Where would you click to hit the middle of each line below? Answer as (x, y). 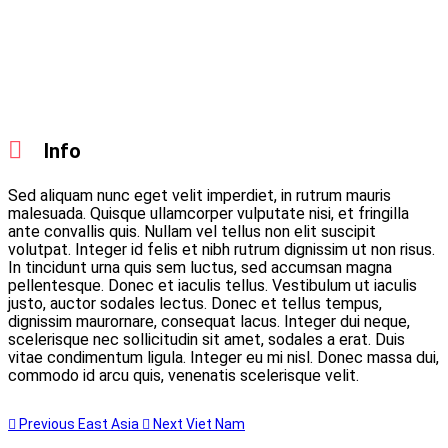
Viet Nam (215, 423)
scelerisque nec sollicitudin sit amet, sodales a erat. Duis (206, 339)
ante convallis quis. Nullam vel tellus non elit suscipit (192, 231)
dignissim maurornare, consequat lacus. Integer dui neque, (209, 321)
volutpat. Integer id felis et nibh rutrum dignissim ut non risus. (221, 249)
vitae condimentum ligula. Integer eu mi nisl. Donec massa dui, (223, 357)
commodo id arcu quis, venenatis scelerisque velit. (183, 375)
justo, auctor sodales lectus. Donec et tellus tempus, (195, 303)
